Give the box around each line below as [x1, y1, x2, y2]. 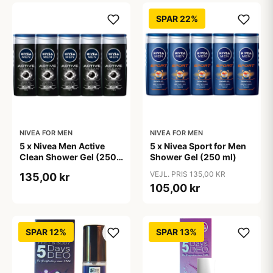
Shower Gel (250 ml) [150, 152, 236, 162]
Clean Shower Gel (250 [19, 152, 116, 162]
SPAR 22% [156, 13, 198, 24]
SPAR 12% [26, 227, 66, 237]
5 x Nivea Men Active [19, 141, 105, 151]
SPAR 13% [156, 227, 197, 237]
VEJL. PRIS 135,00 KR [150, 169, 225, 179]
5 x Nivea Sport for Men [150, 141, 246, 151]
